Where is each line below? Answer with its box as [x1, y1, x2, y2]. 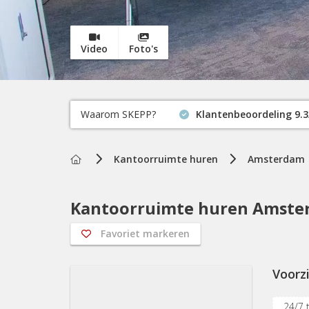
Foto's [129, 42, 158, 55]
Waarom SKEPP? [81, 108, 156, 121]
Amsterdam [248, 152, 305, 166]
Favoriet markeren [101, 227, 190, 240]
